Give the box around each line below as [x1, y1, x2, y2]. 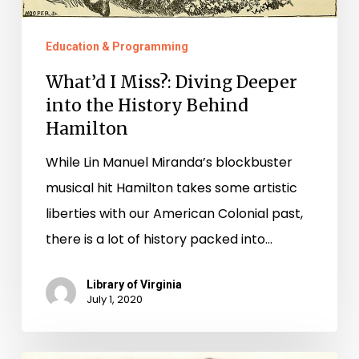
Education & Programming [45, 40, 188, 54]
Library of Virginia [86, 278, 182, 292]
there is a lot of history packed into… [45, 230, 272, 249]
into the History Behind [45, 95, 248, 117]
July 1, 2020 [86, 292, 143, 308]
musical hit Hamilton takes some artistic [45, 179, 297, 198]
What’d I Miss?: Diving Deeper [45, 71, 297, 94]
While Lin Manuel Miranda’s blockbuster [45, 153, 292, 172]
